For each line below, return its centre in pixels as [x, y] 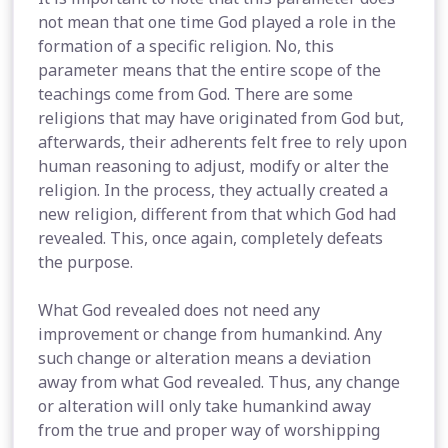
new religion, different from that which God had [217, 214]
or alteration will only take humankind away [204, 406]
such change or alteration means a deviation [204, 358]
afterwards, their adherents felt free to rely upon [222, 142]
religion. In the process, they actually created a [213, 190]
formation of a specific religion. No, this [186, 46]
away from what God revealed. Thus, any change [219, 382]
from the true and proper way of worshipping [209, 430]
